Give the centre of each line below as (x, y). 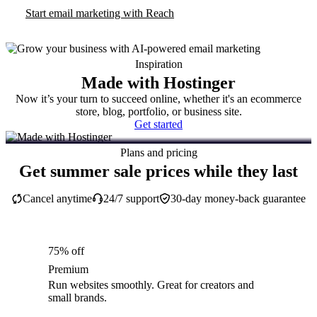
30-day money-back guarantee (238, 199)
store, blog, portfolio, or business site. (158, 112)
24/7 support (131, 199)
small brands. (77, 298)
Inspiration (158, 64)
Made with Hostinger (158, 83)
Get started (158, 125)
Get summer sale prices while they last (158, 172)
